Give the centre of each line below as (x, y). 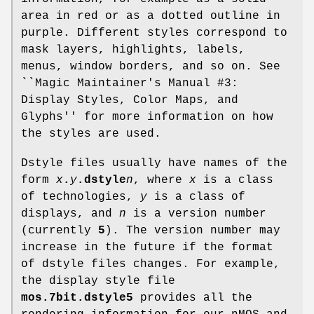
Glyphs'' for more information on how (147, 117)
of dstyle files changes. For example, (151, 264)
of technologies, (81, 197)
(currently (60, 230)
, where (161, 180)
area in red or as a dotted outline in (151, 16)
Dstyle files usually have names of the (154, 163)
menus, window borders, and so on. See (151, 66)
